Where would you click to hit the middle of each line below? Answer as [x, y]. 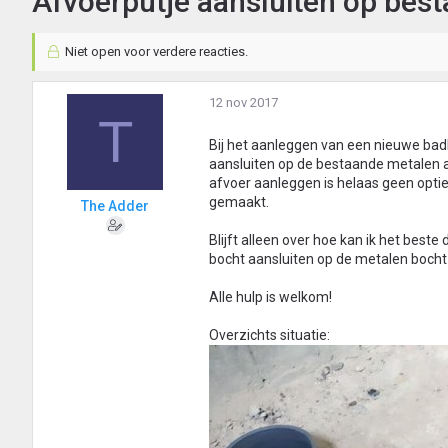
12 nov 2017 [243, 103]
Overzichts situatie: [269, 335]
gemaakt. [239, 202]
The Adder [115, 206]
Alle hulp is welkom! [270, 297]
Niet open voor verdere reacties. [154, 52]
